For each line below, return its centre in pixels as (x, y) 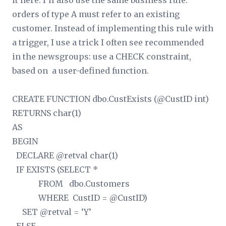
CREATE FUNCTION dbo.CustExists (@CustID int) (110, 99)
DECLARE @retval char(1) (65, 155)
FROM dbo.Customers (71, 184)
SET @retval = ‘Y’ (52, 212)
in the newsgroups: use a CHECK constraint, (102, 56)
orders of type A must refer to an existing (96, 14)
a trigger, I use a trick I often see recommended (108, 42)
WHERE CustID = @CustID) (80, 198)
